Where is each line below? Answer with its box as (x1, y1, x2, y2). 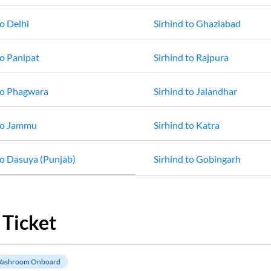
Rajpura (196, 51, 229, 63)
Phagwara (6, 85, 48, 97)
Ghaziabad (196, 18, 241, 29)
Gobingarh (196, 153, 241, 165)
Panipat (6, 51, 39, 63)
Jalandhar (196, 85, 237, 97)
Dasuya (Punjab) (6, 153, 76, 165)
